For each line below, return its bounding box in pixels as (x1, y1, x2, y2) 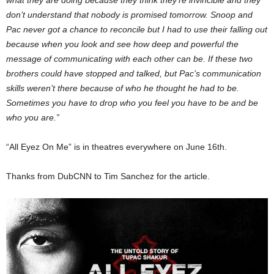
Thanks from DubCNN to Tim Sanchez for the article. (6, 171, 210, 182)
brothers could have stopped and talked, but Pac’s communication (6, 68, 261, 79)
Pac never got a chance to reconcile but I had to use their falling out (6, 24, 267, 35)
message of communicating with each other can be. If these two (6, 54, 253, 64)
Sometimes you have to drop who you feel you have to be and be (6, 98, 258, 108)
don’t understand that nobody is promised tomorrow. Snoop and (6, 10, 253, 20)
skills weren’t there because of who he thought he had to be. (6, 83, 239, 94)
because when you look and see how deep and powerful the (6, 39, 239, 50)
